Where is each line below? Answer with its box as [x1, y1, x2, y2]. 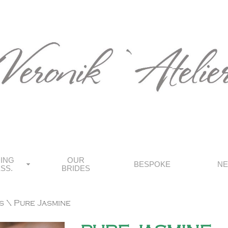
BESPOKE [134, 160, 170, 168]
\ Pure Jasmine [4, 198, 71, 208]
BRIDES [62, 164, 90, 173]
